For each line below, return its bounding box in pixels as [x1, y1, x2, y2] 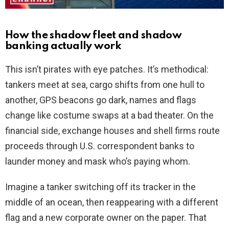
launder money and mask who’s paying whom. [5, 156, 190, 167]
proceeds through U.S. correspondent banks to [5, 141, 194, 152]
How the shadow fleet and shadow [5, 30, 182, 41]
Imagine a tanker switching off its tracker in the [5, 181, 196, 193]
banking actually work [5, 41, 122, 52]
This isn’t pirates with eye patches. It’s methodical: [5, 64, 209, 75]
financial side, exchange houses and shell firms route [5, 125, 220, 136]
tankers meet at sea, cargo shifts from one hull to [5, 79, 204, 90]
